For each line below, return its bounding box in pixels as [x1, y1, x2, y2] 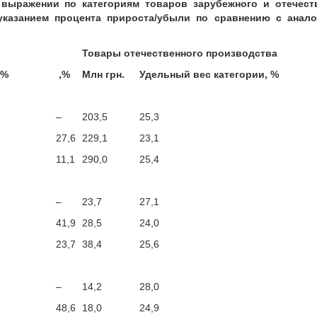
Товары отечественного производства [82, 47, 277, 59]
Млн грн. [82, 69, 125, 80]
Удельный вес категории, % [139, 69, 279, 80]
